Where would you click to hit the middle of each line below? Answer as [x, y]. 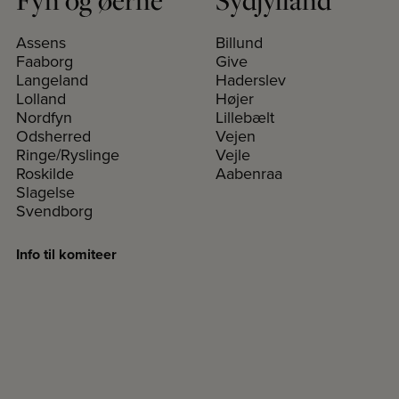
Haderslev [251, 80]
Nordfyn [44, 117]
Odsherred [53, 136]
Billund [239, 42]
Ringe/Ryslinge [68, 155]
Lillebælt [245, 117]
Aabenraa [249, 173]
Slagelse [45, 192]
